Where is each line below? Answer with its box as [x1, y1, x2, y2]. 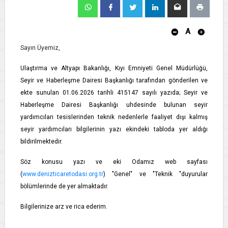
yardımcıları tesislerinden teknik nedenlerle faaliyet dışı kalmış [20, 113, 208, 121]
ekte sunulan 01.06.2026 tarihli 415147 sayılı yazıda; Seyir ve [20, 89, 208, 97]
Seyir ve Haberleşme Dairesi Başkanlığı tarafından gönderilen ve [20, 77, 208, 84]
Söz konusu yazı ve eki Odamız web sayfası [20, 158, 208, 166]
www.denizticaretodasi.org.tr [22, 170, 103, 178]
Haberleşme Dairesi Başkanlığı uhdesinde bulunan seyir [20, 101, 208, 109]
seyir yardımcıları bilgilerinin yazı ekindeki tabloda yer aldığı [20, 126, 208, 133]
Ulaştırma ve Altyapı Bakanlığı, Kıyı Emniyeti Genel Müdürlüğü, [20, 65, 208, 72]
